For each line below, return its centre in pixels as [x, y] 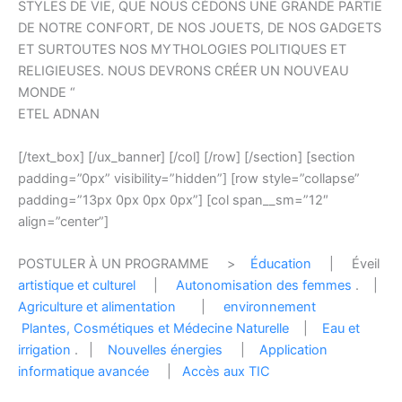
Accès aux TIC [226, 372]
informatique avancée [83, 372]
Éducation [281, 264]
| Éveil [345, 264]
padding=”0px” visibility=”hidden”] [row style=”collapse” [189, 178]
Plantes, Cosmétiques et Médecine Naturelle [153, 329]
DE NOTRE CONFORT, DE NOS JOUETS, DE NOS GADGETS [200, 28]
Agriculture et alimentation [97, 307]
